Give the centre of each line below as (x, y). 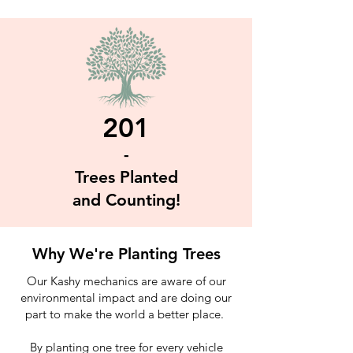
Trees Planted (126, 177)
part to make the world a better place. (126, 314)
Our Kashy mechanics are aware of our (126, 281)
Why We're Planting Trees (126, 254)
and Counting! (126, 200)
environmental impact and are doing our (126, 297)
